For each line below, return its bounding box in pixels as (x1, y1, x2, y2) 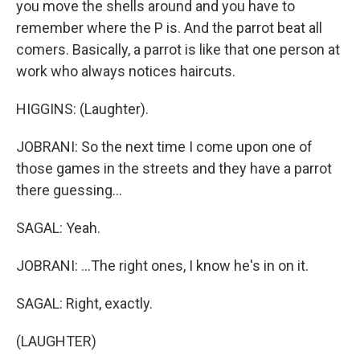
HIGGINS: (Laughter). (16, 100, 149, 117)
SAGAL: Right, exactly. (16, 294, 153, 312)
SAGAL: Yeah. (16, 219, 100, 236)
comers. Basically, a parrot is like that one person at (16, 40, 340, 58)
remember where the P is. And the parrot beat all (16, 18, 322, 36)
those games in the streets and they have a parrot (16, 159, 332, 177)
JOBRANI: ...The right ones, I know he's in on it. (16, 256, 309, 274)
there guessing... (16, 181, 122, 198)
